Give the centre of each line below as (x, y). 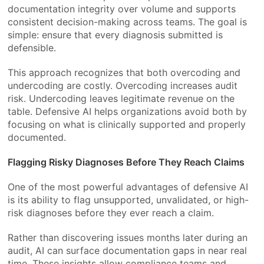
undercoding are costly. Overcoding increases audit (123, 85)
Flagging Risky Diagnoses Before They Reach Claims (126, 162)
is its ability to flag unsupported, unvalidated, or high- (128, 199)
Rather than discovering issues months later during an (128, 237)
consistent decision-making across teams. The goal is (128, 22)
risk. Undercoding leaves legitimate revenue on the (121, 98)
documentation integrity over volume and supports (122, 9)
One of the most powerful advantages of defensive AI (128, 187)
